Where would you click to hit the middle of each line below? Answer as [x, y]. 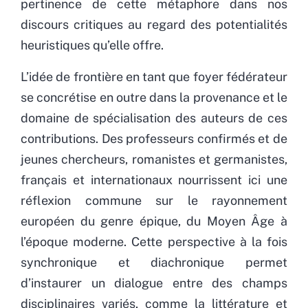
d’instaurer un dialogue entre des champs [154, 283]
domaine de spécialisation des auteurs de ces [154, 118]
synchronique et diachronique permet [154, 262]
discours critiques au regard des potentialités [154, 24]
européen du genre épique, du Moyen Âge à [154, 221]
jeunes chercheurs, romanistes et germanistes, [154, 159]
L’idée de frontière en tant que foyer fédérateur [154, 76]
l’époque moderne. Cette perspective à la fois [154, 241]
